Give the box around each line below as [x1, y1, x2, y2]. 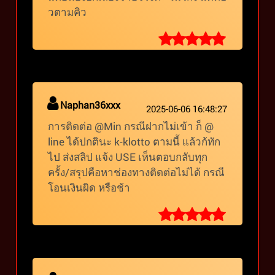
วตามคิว [48, 5, 87, 19]
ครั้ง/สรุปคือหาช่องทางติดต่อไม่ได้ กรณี [48, 165, 225, 180]
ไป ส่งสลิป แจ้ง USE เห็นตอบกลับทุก [48, 150, 208, 165]
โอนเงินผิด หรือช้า [48, 180, 131, 195]
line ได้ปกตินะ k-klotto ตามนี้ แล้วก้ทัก [48, 134, 221, 149]
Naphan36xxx [60, 98, 121, 112]
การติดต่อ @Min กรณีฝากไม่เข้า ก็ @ [48, 119, 214, 134]
